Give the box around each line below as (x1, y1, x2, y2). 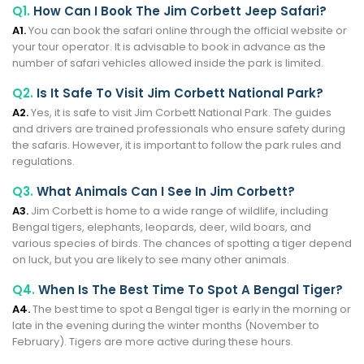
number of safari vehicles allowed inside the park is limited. (12, 54, 323, 71)
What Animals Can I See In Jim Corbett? (33, 182, 295, 200)
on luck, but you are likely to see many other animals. (12, 251, 289, 267)
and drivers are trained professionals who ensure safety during (12, 120, 345, 136)
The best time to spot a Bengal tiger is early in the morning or (30, 301, 351, 317)
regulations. (12, 153, 75, 169)
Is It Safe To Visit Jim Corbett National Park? (33, 84, 323, 102)
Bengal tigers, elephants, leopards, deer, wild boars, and (12, 219, 311, 235)
